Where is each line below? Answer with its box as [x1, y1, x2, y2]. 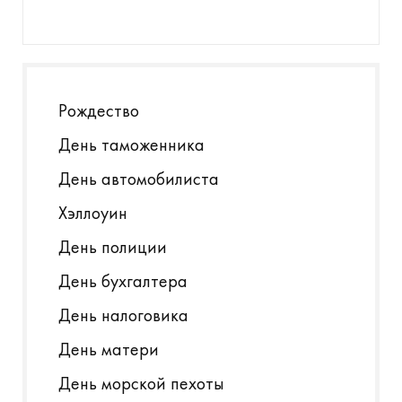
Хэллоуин [58, 201, 127, 224]
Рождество [58, 99, 139, 122]
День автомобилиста [58, 167, 219, 190]
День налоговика [58, 303, 188, 327]
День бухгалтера [58, 269, 188, 293]
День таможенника [58, 133, 205, 156]
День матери [58, 337, 159, 361]
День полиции [58, 235, 167, 258]
